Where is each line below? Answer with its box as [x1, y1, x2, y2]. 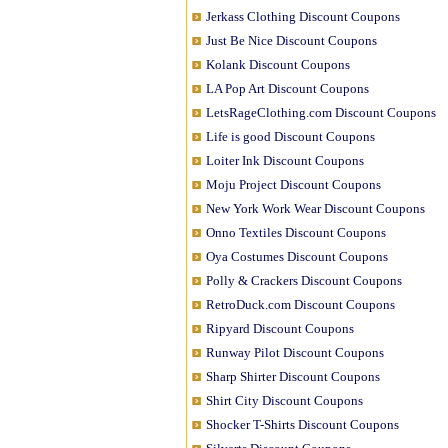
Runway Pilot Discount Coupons [206, 345, 384, 360]
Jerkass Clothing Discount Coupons [206, 9, 400, 24]
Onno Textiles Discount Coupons [206, 225, 386, 240]
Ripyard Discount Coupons [206, 321, 354, 336]
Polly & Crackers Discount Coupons [206, 273, 402, 288]
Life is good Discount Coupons [206, 129, 375, 144]
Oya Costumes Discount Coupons [206, 249, 388, 264]
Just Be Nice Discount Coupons [206, 33, 377, 48]
